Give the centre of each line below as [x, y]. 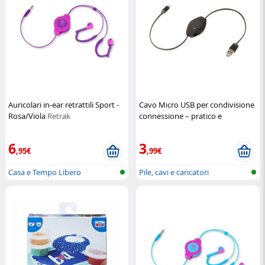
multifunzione [165, 127]
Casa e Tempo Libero [45, 172]
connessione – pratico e [181, 116]
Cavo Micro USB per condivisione [197, 105]
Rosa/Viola [28, 116]
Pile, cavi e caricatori [174, 172]
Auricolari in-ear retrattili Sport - [64, 105]
